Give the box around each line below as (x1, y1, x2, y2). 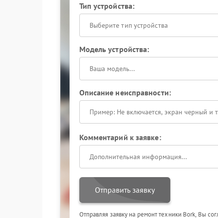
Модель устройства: (79, 44, 149, 54)
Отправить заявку (94, 185, 155, 195)
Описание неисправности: (79, 88, 171, 97)
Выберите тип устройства (89, 21, 168, 30)
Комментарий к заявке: (79, 132, 161, 142)
